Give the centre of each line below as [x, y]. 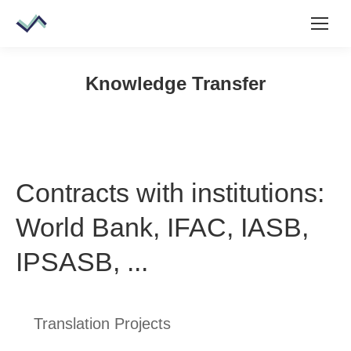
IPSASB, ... [82, 262]
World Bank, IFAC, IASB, [162, 227]
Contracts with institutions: [170, 193]
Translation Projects [102, 324]
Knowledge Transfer [175, 83]
